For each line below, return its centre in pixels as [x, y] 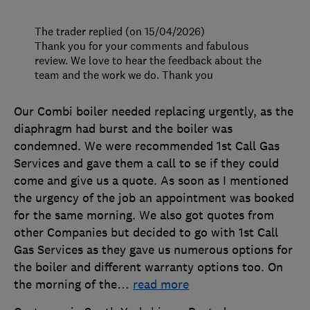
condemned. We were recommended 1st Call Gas [147, 146]
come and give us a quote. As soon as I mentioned [151, 180]
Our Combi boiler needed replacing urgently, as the [154, 111]
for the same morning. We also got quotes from [144, 215]
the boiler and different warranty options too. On [148, 267]
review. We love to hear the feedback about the [148, 60]
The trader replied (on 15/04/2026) [120, 31]
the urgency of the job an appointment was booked [154, 198]
